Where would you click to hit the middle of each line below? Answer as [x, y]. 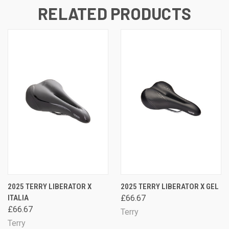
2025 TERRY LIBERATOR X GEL [170, 187]
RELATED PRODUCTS [114, 14]
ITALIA [18, 198]
